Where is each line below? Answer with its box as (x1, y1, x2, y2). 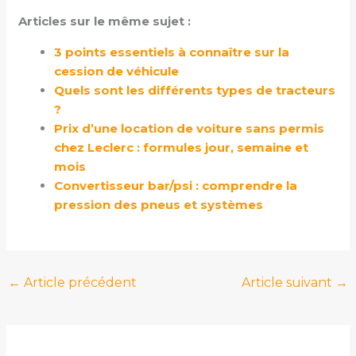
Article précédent (21, 275, 137, 291)
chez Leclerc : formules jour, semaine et (54, 139, 309, 155)
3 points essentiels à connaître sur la (54, 44, 290, 60)
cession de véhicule (54, 63, 180, 79)
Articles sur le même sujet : (18, 13, 192, 29)
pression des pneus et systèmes (54, 196, 264, 212)
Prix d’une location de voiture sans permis (54, 120, 325, 136)
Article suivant (241, 275, 335, 291)
